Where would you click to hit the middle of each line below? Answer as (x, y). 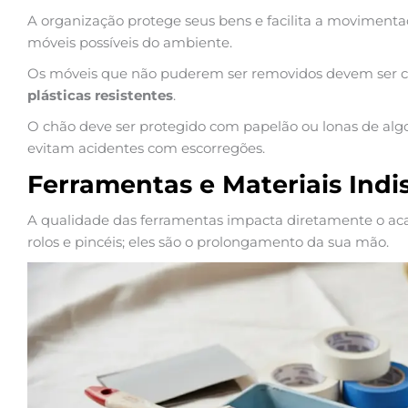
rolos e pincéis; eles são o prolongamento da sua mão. (208, 241)
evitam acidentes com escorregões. (146, 148)
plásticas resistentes (100, 95)
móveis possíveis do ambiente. (130, 42)
